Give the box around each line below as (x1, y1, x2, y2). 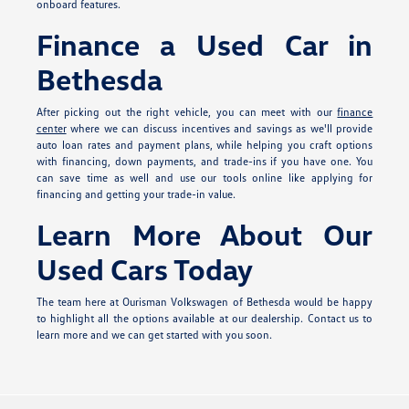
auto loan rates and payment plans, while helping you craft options (36, 138, 373, 152)
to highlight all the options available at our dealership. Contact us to (36, 311, 373, 326)
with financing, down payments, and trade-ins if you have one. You (36, 154, 373, 169)
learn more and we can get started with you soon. (36, 328, 272, 342)
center (36, 121, 67, 136)
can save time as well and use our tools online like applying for (36, 171, 373, 185)
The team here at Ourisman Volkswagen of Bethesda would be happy (36, 295, 373, 309)
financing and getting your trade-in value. (36, 187, 236, 202)
